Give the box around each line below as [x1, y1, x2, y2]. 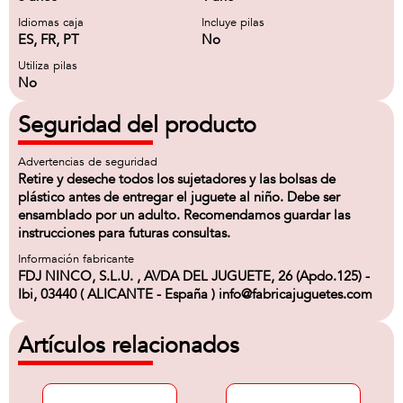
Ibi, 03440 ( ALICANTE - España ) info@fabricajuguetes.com [18, 285, 372, 303]
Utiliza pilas [18, 58, 77, 74]
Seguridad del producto [18, 110, 256, 140]
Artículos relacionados [18, 330, 239, 361]
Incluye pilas [201, 14, 264, 31]
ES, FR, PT [18, 31, 79, 49]
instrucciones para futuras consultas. [18, 224, 230, 242]
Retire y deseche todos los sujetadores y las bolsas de [18, 170, 336, 188]
